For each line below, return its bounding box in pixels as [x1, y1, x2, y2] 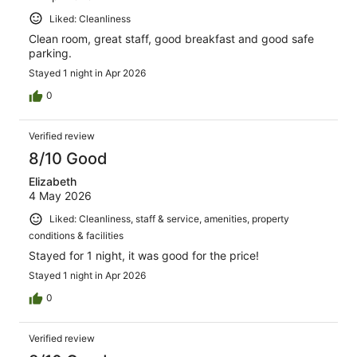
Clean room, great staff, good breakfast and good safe [29, 32, 314, 46]
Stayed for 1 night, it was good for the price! [29, 248, 259, 262]
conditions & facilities [29, 229, 124, 241]
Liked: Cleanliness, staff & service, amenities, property [49, 213, 289, 226]
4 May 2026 [29, 189, 92, 203]
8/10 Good [29, 149, 108, 169]
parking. [29, 46, 72, 61]
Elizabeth [29, 175, 76, 189]
